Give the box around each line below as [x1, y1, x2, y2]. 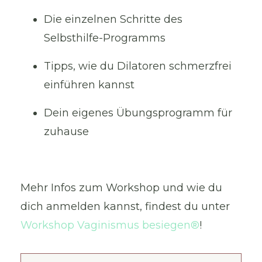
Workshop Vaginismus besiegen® [20, 218, 199, 232]
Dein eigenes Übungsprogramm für [44, 106, 232, 119]
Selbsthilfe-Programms [44, 31, 166, 44]
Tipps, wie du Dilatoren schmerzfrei [44, 59, 232, 73]
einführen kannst [44, 78, 135, 91]
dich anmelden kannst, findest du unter [20, 199, 230, 213]
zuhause [44, 125, 89, 138]
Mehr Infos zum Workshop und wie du [20, 181, 222, 194]
